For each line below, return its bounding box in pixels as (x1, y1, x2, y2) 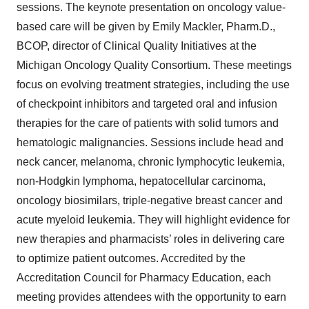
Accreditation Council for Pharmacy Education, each (17, 272, 271, 283)
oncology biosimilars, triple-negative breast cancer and (17, 195, 283, 206)
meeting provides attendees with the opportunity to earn (17, 291, 286, 303)
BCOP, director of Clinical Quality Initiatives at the (17, 40, 257, 52)
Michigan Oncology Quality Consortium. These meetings (17, 59, 292, 71)
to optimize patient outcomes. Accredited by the (17, 252, 246, 264)
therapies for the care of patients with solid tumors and (17, 117, 279, 129)
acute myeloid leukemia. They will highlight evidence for (17, 214, 290, 226)
